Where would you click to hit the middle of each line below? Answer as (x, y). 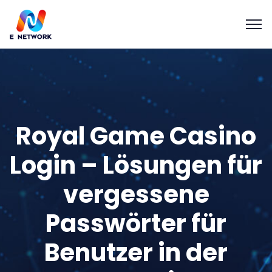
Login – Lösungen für (136, 165)
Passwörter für (136, 223)
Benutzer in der (136, 253)
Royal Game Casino (136, 136)
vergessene (136, 194)
